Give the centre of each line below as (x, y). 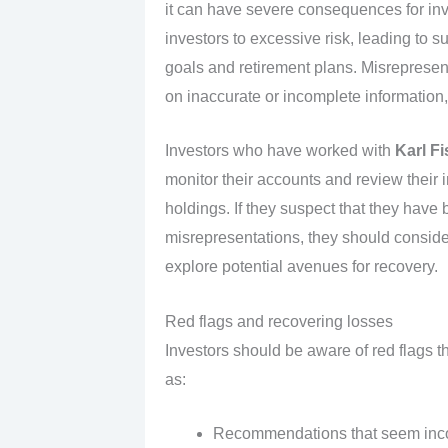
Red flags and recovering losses (278, 321)
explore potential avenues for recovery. (301, 267)
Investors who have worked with (279, 151)
